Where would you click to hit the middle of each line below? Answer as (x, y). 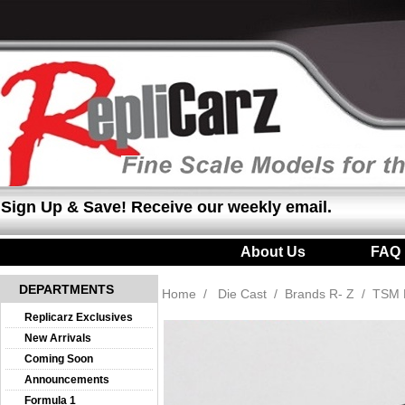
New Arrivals (58, 338)
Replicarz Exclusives (79, 317)
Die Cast (242, 294)
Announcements (67, 380)
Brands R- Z (320, 294)
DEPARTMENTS (66, 289)
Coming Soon (59, 359)
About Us (273, 252)
